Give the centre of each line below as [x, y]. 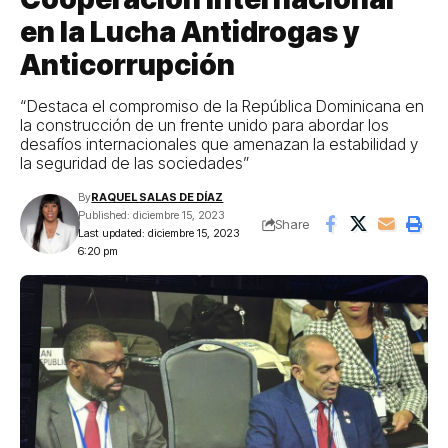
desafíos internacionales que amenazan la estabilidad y [219, 144]
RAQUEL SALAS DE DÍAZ [157, 197]
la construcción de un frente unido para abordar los [204, 125]
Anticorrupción [127, 65]
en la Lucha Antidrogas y [189, 32]
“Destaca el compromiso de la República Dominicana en [222, 106]
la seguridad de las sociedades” [135, 163]
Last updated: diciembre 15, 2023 [159, 233]
